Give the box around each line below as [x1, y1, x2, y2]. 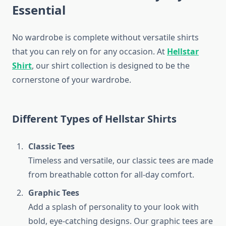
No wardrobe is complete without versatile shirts [12, 32, 199, 43]
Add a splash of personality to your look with [28, 201, 199, 213]
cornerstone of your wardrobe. [12, 74, 131, 86]
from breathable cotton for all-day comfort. [28, 169, 194, 181]
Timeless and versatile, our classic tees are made [28, 155, 213, 166]
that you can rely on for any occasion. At [12, 46, 167, 58]
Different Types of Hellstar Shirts [12, 112, 177, 126]
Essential [12, 2, 66, 19]
